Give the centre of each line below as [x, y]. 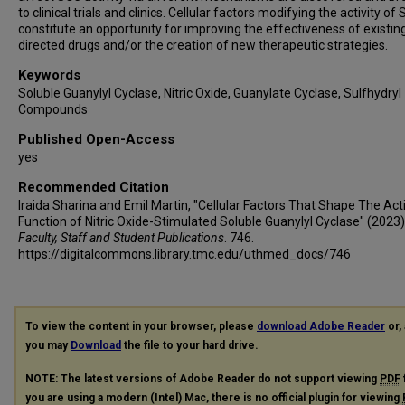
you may [48, 345]
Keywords [49, 75]
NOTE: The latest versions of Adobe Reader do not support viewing [202, 378]
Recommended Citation [94, 187]
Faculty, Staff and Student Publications [121, 238]
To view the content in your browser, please [141, 326]
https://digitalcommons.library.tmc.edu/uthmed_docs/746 [184, 254]
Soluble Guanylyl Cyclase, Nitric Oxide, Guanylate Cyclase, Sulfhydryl [210, 93]
